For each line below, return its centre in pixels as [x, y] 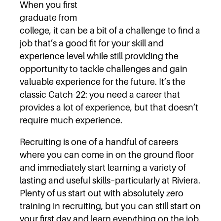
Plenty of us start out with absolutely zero [102, 193]
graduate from [48, 17]
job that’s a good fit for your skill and [92, 43]
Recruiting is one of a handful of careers [99, 142]
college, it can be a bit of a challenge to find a [110, 30]
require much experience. [71, 120]
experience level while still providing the [99, 56]
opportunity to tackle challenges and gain [104, 69]
